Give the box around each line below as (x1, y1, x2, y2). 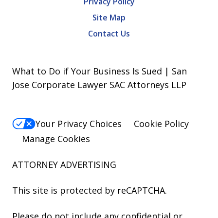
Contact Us (88, 28, 130, 39)
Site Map (92, 12, 126, 23)
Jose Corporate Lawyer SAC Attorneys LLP (12, 79, 186, 91)
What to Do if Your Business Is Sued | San (12, 65, 187, 77)
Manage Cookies (22, 132, 90, 145)
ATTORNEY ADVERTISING (12, 158, 116, 170)
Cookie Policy (134, 118, 189, 130)
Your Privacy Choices (36, 118, 122, 130)
